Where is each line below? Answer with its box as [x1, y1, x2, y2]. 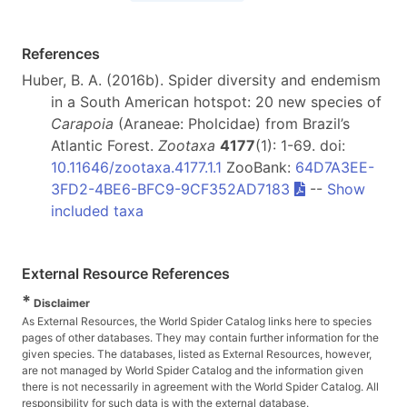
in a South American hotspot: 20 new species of [51, 92, 382, 111]
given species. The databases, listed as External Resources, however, [22, 346, 372, 361]
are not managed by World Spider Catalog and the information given [22, 362, 363, 377]
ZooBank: [222, 157, 295, 176]
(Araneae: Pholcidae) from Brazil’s [114, 114, 350, 133]
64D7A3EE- [295, 157, 374, 176]
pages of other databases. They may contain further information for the [22, 330, 379, 344]
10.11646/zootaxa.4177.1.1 [51, 157, 222, 176]
